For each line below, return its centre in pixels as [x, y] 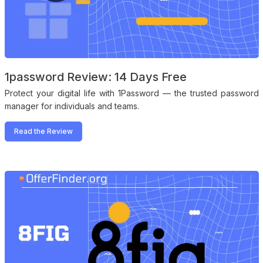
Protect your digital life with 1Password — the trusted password [131, 93]
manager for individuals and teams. [72, 106]
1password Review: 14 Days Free [95, 77]
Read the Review [43, 131]
